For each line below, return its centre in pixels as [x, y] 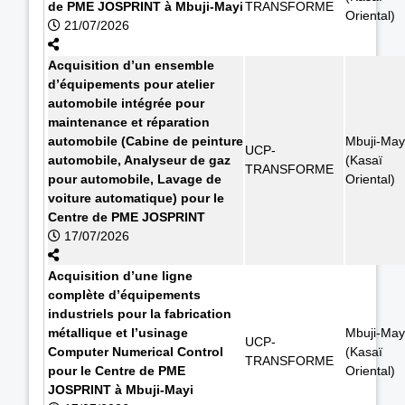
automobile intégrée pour [126, 103]
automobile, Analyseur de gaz [139, 160]
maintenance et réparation [129, 122]
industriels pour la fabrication [140, 313]
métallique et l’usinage [118, 332]
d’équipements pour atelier [131, 84]
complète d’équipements [124, 294]
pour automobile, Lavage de [135, 179]
